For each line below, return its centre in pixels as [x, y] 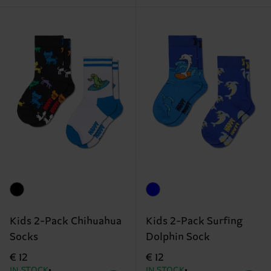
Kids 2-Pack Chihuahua [66, 222]
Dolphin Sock [178, 237]
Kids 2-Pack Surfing [194, 222]
